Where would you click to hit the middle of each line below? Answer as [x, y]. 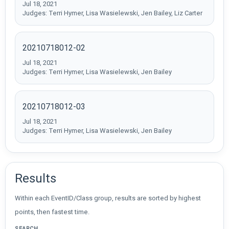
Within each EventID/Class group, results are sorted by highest [108, 198]
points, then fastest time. [52, 212]
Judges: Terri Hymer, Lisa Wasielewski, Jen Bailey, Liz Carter [112, 13]
